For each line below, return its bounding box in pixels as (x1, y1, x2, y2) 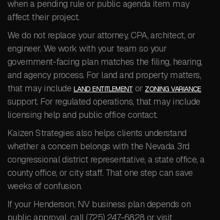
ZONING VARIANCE (145, 84, 201, 93)
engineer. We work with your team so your (7, 43, 167, 54)
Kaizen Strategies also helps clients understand (7, 127, 187, 138)
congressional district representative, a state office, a (7, 154, 205, 165)
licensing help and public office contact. (7, 109, 158, 120)
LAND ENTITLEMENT (73, 84, 133, 93)
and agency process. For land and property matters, (7, 69, 201, 81)
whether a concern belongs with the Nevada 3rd (7, 140, 190, 152)
